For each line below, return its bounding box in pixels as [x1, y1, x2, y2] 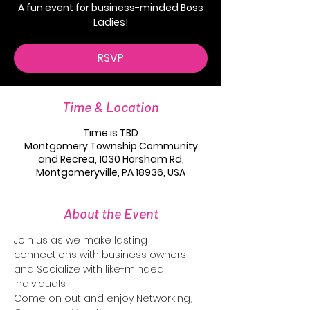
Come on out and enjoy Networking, [14, 291, 194, 305]
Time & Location [62, 98, 159, 115]
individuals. [14, 277, 69, 291]
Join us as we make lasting [14, 233, 150, 247]
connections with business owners [14, 248, 189, 262]
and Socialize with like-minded [14, 262, 167, 276]
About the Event [63, 205, 158, 221]
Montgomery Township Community [24, 139, 198, 153]
